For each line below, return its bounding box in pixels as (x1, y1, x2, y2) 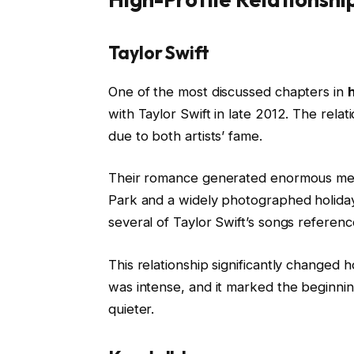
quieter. (107, 300, 155, 317)
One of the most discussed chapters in (107, 83, 348, 100)
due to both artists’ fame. (107, 127, 262, 144)
